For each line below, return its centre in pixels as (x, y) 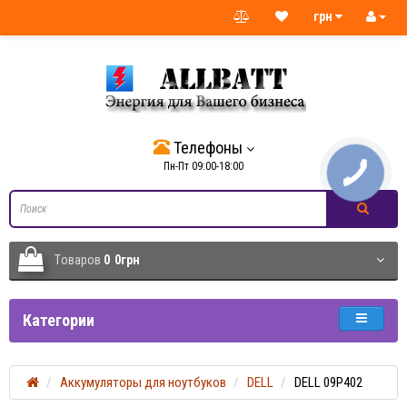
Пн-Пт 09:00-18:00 (203, 166)
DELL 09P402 (328, 382)
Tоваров (79, 260)
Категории (59, 320)
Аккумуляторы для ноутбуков (143, 382)
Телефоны (208, 148)
